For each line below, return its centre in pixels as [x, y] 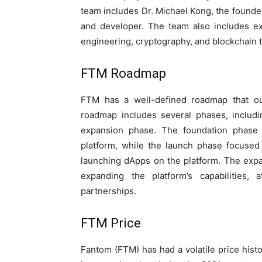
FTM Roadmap [123, 73]
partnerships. [108, 191]
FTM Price [111, 223]
